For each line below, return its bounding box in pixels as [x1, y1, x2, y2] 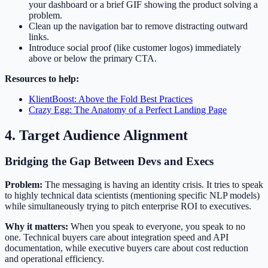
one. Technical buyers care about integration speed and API [5, 232, 229, 243]
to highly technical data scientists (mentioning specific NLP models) [5, 190, 260, 201]
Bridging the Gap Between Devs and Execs [5, 155, 214, 168]
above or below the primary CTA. [29, 53, 157, 63]
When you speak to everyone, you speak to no [68, 221, 245, 232]
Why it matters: [5, 221, 68, 232]
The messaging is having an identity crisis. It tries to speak [42, 179, 263, 190]
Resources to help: [5, 73, 79, 84]
